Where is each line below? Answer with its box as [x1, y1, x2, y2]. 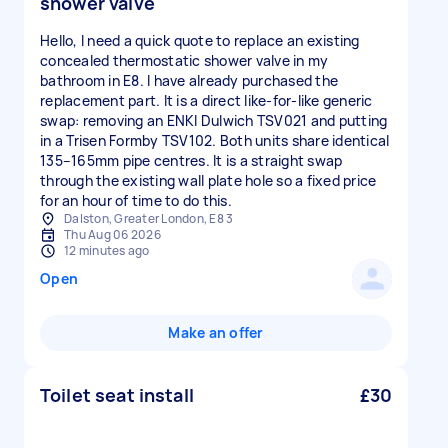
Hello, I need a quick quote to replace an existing [40, 31, 360, 50]
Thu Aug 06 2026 [64, 226, 161, 243]
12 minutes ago [64, 242, 150, 259]
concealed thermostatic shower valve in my [40, 51, 329, 70]
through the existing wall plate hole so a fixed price [40, 171, 377, 190]
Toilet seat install [40, 383, 194, 407]
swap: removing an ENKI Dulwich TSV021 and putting [40, 111, 388, 130]
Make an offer [168, 323, 264, 342]
